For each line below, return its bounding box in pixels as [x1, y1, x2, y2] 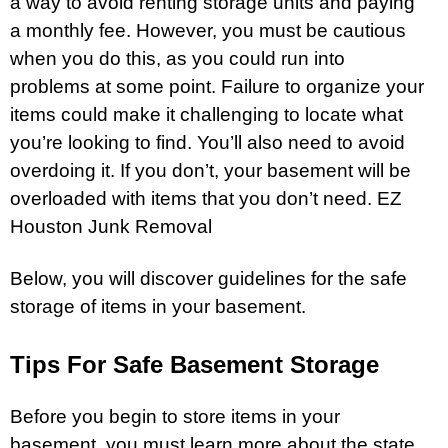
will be [353, 159, 411, 181]
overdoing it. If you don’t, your [10, 159, 267, 181]
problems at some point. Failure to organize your [10, 75, 424, 97]
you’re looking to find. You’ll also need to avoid [10, 131, 405, 153]
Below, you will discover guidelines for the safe [10, 267, 407, 289]
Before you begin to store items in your [10, 405, 340, 427]
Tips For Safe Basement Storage [10, 350, 379, 378]
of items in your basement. [75, 295, 306, 317]
